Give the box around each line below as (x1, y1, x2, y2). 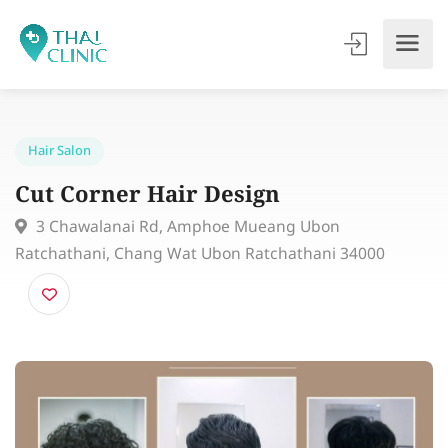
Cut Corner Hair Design (16, 194, 305, 233)
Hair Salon (30, 153, 99, 176)
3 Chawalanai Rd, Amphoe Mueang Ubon (34, 233, 370, 260)
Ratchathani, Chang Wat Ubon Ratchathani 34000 (16, 262, 419, 289)
